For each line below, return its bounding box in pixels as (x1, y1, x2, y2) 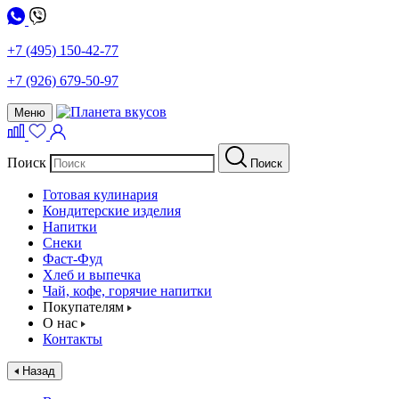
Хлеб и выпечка (43, 267, 141, 282)
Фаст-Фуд (43, 251, 102, 266)
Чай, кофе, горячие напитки (43, 283, 212, 298)
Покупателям (43, 299, 124, 314)
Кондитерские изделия (43, 203, 181, 218)
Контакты (43, 331, 102, 346)
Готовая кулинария (43, 187, 158, 202)
